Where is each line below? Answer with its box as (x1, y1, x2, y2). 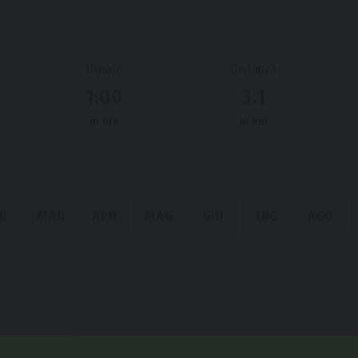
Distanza (229, 59, 276, 78)
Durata (86, 59, 122, 78)
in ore (89, 114, 119, 129)
